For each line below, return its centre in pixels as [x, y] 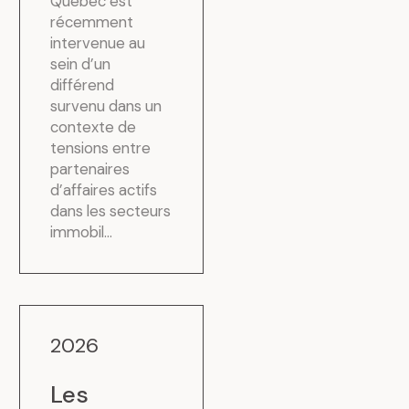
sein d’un [81, 63]
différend [83, 84]
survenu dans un [106, 105]
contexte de [94, 126]
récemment [92, 21]
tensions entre [101, 147]
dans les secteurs [111, 210]
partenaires [90, 168]
